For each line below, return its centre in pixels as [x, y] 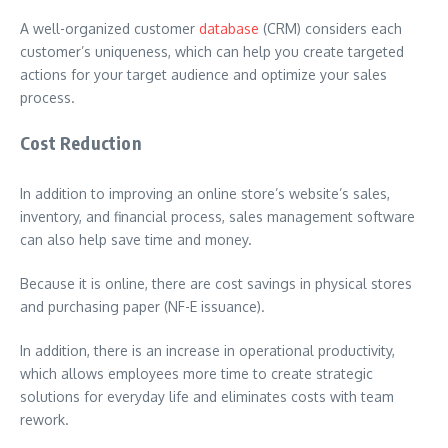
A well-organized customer [109, 28]
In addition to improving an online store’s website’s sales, [205, 193]
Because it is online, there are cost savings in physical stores [216, 283]
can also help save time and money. [136, 239]
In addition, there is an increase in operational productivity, [207, 350]
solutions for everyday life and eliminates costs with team [207, 396]
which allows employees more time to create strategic [196, 373]
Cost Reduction [81, 142]
